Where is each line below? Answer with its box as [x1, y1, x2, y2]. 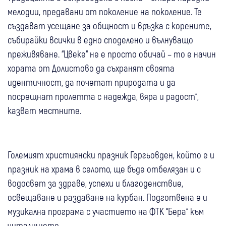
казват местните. [8, 104, 81, 116]
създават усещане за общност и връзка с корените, [8, 19, 211, 31]
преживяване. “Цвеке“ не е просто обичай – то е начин [8, 47, 216, 60]
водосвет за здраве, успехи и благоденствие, [8, 177, 183, 189]
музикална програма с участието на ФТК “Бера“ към [8, 205, 204, 217]
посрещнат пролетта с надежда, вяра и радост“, [8, 90, 199, 102]
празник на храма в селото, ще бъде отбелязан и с [8, 162, 201, 175]
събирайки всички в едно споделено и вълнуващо [8, 33, 193, 45]
